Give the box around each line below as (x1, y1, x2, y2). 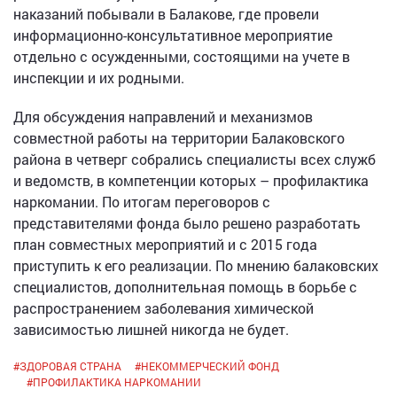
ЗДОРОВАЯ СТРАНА (19, 359, 121, 374)
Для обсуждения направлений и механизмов (13, 107, 313, 127)
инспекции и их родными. (13, 68, 184, 88)
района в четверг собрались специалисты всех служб (13, 150, 376, 169)
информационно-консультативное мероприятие (13, 26, 332, 45)
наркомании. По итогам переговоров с (13, 192, 270, 212)
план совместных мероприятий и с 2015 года (13, 235, 317, 254)
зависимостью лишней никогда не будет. (13, 320, 289, 339)
